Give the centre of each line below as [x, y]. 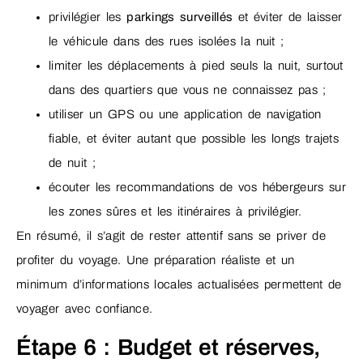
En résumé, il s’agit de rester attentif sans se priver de [171, 236]
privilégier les [88, 17]
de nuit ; [73, 163]
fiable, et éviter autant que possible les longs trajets [194, 139]
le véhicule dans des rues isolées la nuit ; [167, 42]
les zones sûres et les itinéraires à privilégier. [175, 212]
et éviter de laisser [288, 17]
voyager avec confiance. [85, 309]
